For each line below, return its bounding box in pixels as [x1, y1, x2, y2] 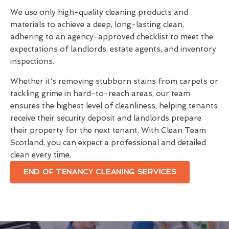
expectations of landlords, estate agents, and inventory [10, 44, 216, 54]
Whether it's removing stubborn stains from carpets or [10, 76, 218, 86]
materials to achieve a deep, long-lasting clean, [10, 19, 184, 29]
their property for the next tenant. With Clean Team [10, 125, 206, 135]
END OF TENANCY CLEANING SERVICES [24, 167, 177, 176]
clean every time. [10, 150, 71, 159]
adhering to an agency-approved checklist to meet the [10, 32, 213, 41]
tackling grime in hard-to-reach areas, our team [10, 88, 190, 98]
